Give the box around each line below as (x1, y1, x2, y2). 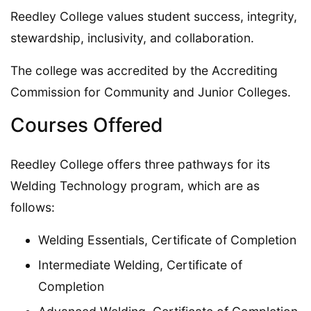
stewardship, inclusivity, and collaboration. (10, 31, 254, 45)
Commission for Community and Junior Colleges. (10, 85, 291, 99)
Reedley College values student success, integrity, (10, 9, 297, 24)
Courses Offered (10, 113, 163, 137)
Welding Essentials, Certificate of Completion (38, 233, 296, 247)
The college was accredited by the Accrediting (10, 63, 278, 78)
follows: (10, 200, 55, 215)
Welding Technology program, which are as (10, 178, 260, 193)
